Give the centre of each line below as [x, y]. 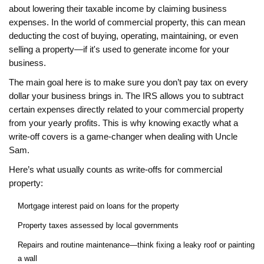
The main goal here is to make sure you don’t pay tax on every [128, 83]
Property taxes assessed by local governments [98, 226]
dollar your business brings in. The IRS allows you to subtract [126, 96]
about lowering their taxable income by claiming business [118, 9]
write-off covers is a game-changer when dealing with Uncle [123, 137]
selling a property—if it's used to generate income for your [119, 50]
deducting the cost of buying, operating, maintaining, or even [123, 36]
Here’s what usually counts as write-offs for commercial [115, 170]
